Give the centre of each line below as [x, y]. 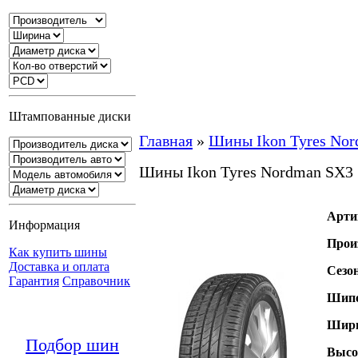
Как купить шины [58, 252]
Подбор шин [72, 345]
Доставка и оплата [59, 267]
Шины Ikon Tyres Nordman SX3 [246, 172]
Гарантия [34, 281]
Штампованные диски [70, 116]
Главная [166, 141]
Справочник [96, 281]
